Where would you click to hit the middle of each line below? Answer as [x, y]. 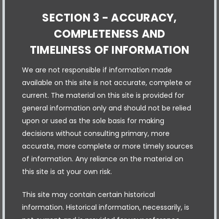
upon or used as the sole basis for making [93, 120]
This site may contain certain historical [88, 194]
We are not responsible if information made [97, 70]
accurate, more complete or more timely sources [108, 146]
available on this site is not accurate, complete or [107, 82]
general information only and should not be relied [107, 108]
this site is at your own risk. [67, 171]
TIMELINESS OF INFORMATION [109, 50]
